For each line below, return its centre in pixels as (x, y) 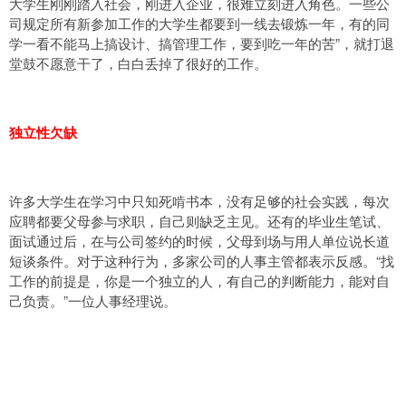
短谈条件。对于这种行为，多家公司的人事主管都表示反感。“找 (202, 261)
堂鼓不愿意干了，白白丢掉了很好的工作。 (138, 63)
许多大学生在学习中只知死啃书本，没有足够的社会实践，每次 (199, 201)
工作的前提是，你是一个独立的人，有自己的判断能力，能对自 (199, 280)
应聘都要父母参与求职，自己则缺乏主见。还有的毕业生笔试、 (199, 221)
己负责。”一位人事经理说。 (93, 300)
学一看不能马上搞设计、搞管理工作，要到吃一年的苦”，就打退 (202, 43)
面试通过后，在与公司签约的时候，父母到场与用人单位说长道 (199, 241)
